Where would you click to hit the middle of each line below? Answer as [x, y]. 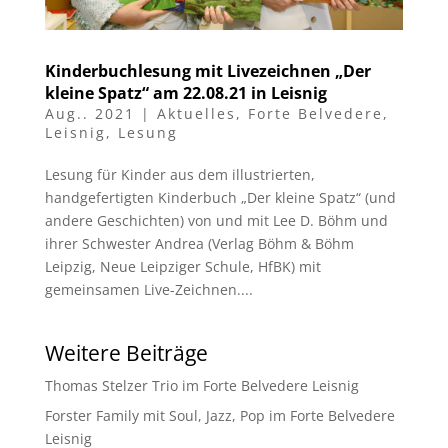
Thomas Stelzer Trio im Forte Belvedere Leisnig [201, 385]
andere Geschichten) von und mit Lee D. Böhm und [216, 220]
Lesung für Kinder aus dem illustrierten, [179, 174]
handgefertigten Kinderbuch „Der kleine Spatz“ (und [220, 197]
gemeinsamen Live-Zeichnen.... [148, 289]
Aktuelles [196, 113]
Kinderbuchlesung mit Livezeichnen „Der [207, 70]
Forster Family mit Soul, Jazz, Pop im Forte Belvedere [219, 415]
